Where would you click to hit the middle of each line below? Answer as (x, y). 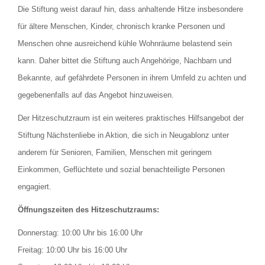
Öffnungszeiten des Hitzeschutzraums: (88, 209)
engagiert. (35, 186)
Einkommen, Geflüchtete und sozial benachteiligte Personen (121, 169)
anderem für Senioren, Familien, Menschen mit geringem (115, 152)
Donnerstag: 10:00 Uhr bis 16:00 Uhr (80, 232)
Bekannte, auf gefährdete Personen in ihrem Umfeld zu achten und (132, 77)
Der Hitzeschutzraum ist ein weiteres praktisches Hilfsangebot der (131, 118)
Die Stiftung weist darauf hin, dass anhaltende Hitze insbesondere (130, 9)
